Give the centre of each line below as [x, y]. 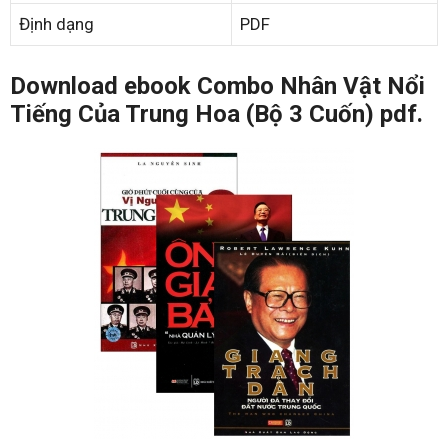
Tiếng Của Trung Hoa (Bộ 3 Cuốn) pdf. [216, 113]
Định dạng [56, 24]
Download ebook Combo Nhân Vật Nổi [217, 85]
